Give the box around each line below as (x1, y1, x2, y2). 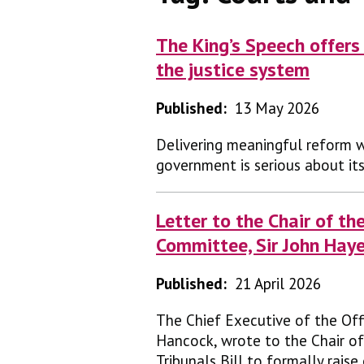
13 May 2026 (235, 98, 319, 119)
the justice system (156, 57, 310, 83)
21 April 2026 (235, 274, 321, 293)
